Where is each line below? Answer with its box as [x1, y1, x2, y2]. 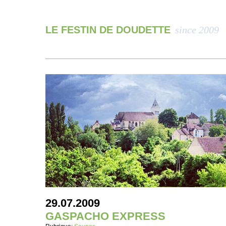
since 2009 [175, 24, 219, 35]
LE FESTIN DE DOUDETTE [45, 24, 174, 35]
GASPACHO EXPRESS [45, 210, 165, 222]
